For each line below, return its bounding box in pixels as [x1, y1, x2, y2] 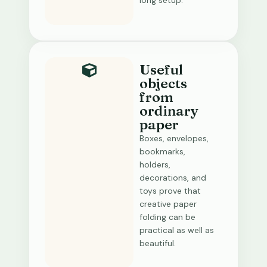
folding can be [139, 212, 195, 222]
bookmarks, [139, 146, 185, 157]
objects [139, 75, 187, 92]
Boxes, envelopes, [139, 133, 209, 144]
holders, [139, 159, 170, 170]
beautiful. [139, 238, 176, 249]
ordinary [139, 103, 198, 119]
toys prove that [139, 185, 201, 196]
